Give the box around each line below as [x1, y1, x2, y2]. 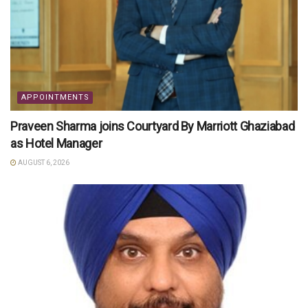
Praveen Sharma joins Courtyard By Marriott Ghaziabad [10, 119, 295, 133]
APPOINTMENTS [21, 93, 89, 102]
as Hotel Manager [10, 136, 102, 151]
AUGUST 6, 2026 [16, 159, 69, 166]
